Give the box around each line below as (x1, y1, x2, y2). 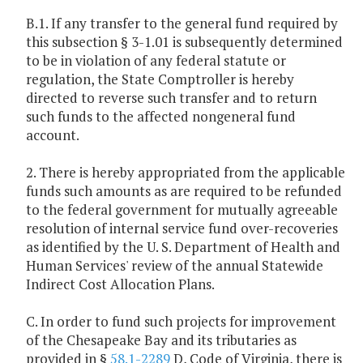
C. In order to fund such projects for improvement (26, 312, 336, 331)
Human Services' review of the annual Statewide (26, 256, 323, 275)
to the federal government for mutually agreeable (26, 200, 338, 220)
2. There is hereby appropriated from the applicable (26, 163, 345, 182)
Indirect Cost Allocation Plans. (26, 275, 215, 294)
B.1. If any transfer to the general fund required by (26, 14, 338, 33)
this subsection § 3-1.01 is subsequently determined (26, 32, 343, 52)
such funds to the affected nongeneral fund (26, 107, 296, 126)
